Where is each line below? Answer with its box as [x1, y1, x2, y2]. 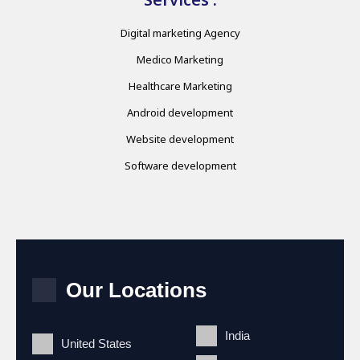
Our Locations [66, 278, 207, 303]
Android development [127, 105, 233, 121]
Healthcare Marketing [128, 79, 232, 94]
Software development [124, 158, 236, 174]
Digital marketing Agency [120, 26, 240, 41]
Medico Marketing [137, 52, 223, 67]
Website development [126, 132, 234, 147]
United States [61, 337, 132, 351]
